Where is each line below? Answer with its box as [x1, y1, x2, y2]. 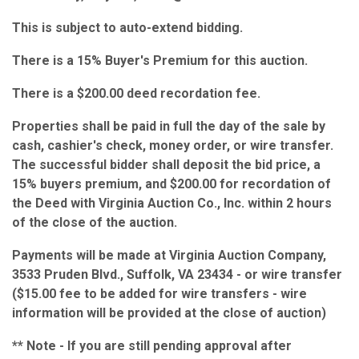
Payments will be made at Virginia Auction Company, [12, 247, 326, 263]
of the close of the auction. [12, 214, 177, 230]
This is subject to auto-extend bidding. [12, 19, 243, 35]
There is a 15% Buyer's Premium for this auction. [12, 52, 308, 68]
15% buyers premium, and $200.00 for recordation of [12, 175, 331, 192]
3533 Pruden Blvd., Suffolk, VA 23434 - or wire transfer [12, 266, 342, 282]
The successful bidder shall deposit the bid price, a [12, 156, 321, 172]
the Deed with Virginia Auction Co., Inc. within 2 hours [12, 195, 332, 211]
